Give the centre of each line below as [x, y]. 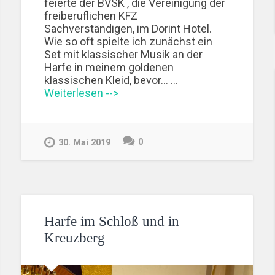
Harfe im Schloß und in [112, 222]
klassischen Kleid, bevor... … [111, 80]
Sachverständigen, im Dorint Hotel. [128, 29]
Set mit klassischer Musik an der [124, 55]
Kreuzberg [75, 238]
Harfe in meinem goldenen [109, 68]
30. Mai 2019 [85, 142]
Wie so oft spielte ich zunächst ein [129, 42]
